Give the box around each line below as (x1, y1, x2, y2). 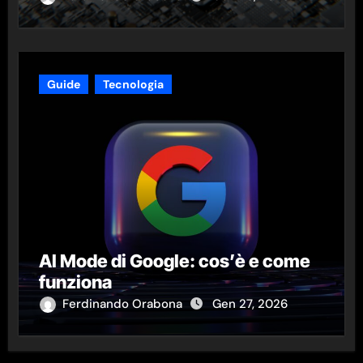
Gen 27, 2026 (211, 295, 288, 312)
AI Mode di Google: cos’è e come (38, 250, 310, 271)
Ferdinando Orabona (62, 295, 186, 312)
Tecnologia (102, 76, 164, 92)
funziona (38, 271, 112, 293)
